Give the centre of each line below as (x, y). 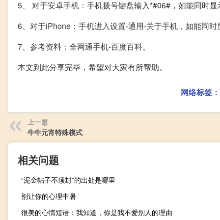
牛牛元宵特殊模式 (55, 132)
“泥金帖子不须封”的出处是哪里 (68, 179)
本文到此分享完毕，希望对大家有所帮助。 (92, 67)
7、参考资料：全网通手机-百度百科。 (84, 46)
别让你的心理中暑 (49, 196)
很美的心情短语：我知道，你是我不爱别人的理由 (97, 212)
